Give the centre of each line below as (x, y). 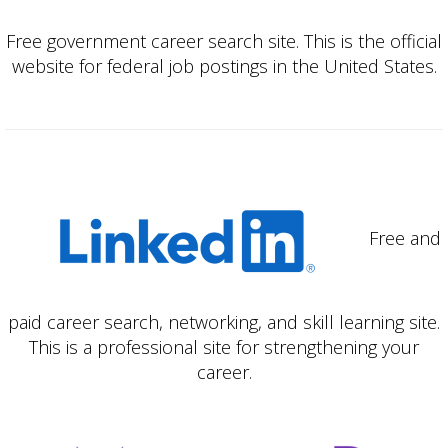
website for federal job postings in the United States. (224, 65)
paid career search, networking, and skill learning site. (224, 321)
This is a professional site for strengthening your (224, 346)
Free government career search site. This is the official (224, 40)
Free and (404, 237)
